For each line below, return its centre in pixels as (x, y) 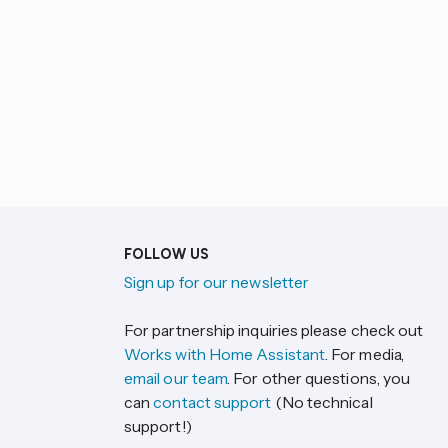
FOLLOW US (166, 254)
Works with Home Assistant (225, 354)
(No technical (322, 402)
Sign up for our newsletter (217, 282)
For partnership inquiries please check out (274, 330)
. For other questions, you (319, 378)
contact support (212, 402)
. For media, (364, 354)
